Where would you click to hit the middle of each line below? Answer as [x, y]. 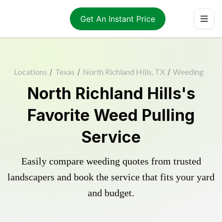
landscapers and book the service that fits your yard [111, 177]
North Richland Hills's [111, 93]
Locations [30, 72]
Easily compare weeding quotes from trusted [111, 161]
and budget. [111, 193]
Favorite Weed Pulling [111, 115]
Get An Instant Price [117, 19]
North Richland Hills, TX [124, 72]
